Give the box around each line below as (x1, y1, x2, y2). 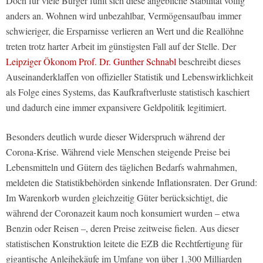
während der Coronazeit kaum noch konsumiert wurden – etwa (6, 207, 240, 220)
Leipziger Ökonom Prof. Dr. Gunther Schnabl (6, 55, 178, 68)
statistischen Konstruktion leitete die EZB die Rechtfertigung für (6, 237, 242, 250)
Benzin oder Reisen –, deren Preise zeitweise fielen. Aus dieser (6, 222, 239, 235)
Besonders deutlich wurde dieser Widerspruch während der (6, 130, 225, 143)
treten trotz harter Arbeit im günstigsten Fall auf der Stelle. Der (6, 40, 236, 53)
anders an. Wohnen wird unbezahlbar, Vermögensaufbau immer (6, 9, 241, 22)
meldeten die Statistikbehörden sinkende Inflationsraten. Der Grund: (6, 176, 257, 189)
